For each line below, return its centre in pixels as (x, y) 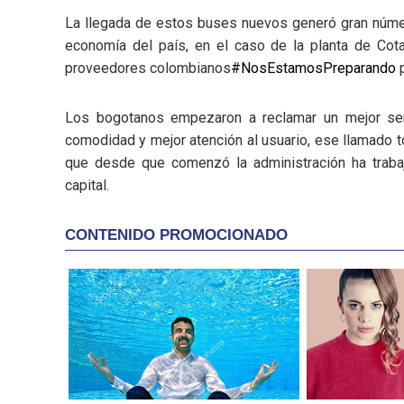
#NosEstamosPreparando (313, 69)
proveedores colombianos (148, 69)
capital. (87, 186)
